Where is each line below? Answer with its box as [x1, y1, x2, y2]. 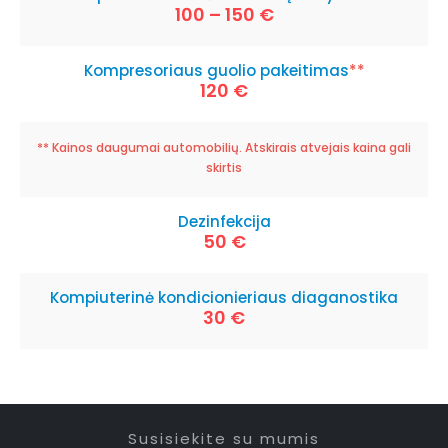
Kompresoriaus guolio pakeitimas [83, 60, 349, 81]
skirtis [206, 159, 242, 176]
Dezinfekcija [177, 211, 271, 232]
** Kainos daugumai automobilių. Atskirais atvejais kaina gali [37, 139, 411, 156]
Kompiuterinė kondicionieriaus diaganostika [50, 287, 398, 308]
